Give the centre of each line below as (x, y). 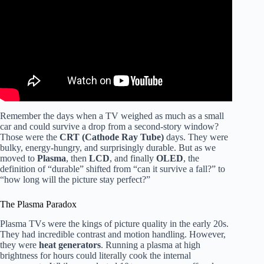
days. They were (196, 137)
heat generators (70, 245)
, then (77, 159)
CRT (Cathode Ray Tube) (112, 137)
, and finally (133, 159)
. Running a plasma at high (151, 245)
